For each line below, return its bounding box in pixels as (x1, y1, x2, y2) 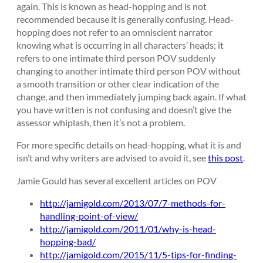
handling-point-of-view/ (40, 210, 138, 222)
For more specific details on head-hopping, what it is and (16, 139, 241, 151)
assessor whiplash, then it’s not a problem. (16, 117, 185, 129)
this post (208, 152, 243, 164)
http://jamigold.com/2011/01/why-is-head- (40, 223, 216, 235)
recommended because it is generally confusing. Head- (16, 14, 234, 25)
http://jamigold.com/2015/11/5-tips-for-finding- (40, 249, 237, 261)
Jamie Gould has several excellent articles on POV (16, 174, 217, 186)
